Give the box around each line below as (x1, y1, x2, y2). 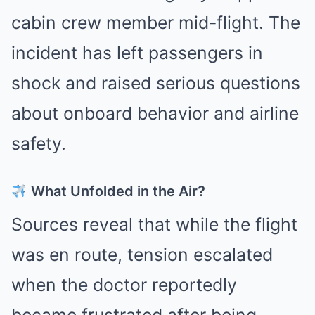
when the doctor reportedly (11, 274, 237, 295)
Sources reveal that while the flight (11, 213, 297, 235)
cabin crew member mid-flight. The (11, 11, 300, 33)
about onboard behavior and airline (11, 102, 299, 124)
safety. (11, 132, 66, 154)
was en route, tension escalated (11, 243, 273, 265)
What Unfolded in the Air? (27, 182, 205, 200)
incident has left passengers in (11, 41, 263, 63)
